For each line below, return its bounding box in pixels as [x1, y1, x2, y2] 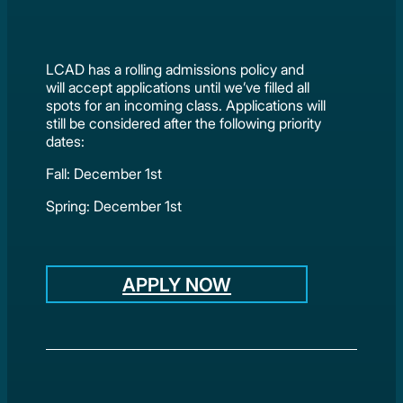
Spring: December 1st [46, 197, 183, 216]
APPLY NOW [122, 273, 232, 296]
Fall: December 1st [46, 165, 163, 184]
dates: [46, 132, 85, 151]
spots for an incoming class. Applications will [46, 96, 327, 115]
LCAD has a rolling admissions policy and [46, 60, 305, 79]
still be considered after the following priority [46, 114, 322, 133]
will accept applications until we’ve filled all [46, 78, 310, 97]
